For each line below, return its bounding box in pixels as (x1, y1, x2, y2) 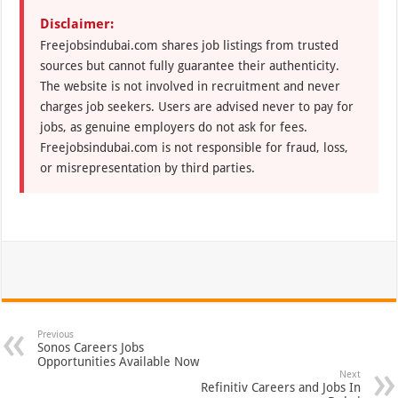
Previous (37, 329, 75, 340)
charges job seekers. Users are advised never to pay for (40, 99, 354, 114)
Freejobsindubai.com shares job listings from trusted (40, 38, 339, 52)
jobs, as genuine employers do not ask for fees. (40, 120, 308, 134)
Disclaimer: (40, 16, 115, 32)
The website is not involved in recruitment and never (40, 79, 341, 93)
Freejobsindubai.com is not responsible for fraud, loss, (40, 140, 349, 155)
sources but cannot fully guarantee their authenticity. (40, 59, 340, 73)
